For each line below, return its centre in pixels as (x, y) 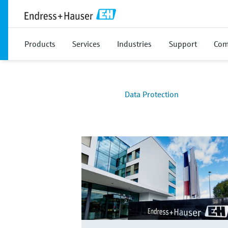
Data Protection (152, 94)
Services (86, 44)
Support (183, 44)
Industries (134, 44)
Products (40, 44)
